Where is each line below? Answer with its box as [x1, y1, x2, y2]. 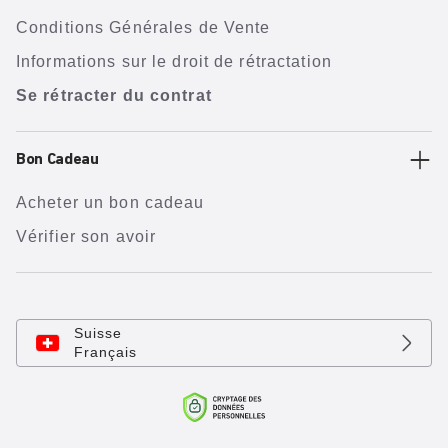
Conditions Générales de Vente [16, 19, 271, 36]
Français [74, 344, 137, 360]
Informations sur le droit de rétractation [16, 53, 332, 70]
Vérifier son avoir [16, 228, 157, 245]
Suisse [74, 325, 122, 341]
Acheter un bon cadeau [16, 194, 205, 211]
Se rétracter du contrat [16, 87, 212, 104]
